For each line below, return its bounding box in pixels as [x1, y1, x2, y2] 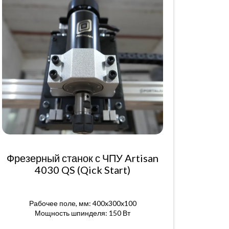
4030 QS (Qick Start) [35, 164, 131, 176]
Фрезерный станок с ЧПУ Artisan [7, 152, 159, 164]
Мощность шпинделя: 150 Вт [35, 209, 131, 217]
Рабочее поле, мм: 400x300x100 [29, 199, 136, 208]
